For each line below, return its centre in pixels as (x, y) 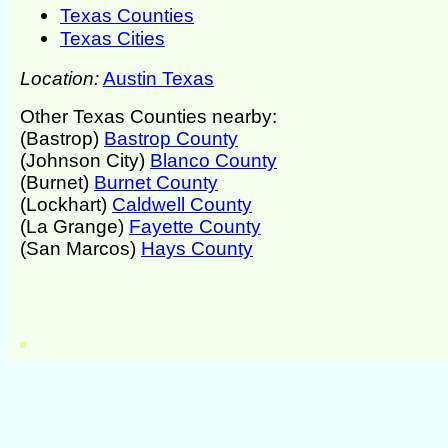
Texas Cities (112, 37)
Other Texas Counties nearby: (148, 116)
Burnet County (156, 182)
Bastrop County (171, 138)
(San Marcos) (80, 248)
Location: (59, 78)
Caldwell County (182, 204)
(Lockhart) (66, 204)
